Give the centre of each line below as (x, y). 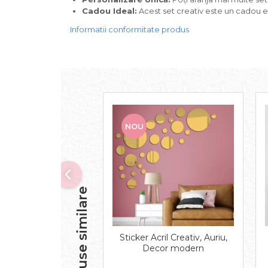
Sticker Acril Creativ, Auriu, (173, 237)
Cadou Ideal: (109, 11)
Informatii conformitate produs (130, 29)
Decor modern (173, 248)
